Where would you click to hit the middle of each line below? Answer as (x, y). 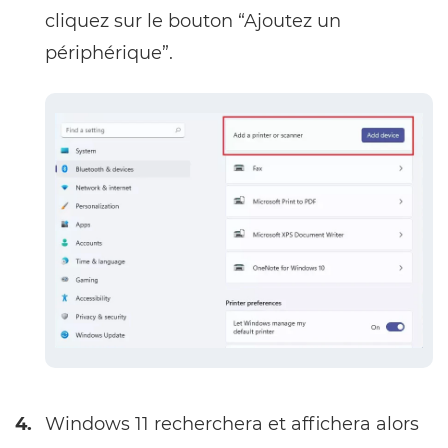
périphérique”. (109, 52)
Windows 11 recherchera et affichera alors (232, 424)
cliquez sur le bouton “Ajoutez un (193, 20)
